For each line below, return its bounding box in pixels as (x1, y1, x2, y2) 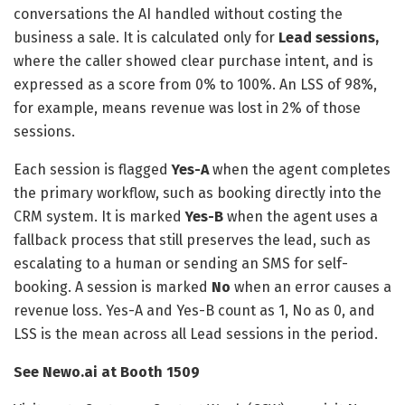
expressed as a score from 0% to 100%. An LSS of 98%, (14, 75, 377, 93)
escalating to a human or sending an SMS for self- (14, 254, 348, 272)
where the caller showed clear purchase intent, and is (14, 52, 373, 70)
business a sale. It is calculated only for (14, 28, 278, 46)
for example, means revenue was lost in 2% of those (14, 99, 361, 117)
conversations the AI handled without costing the (14, 5, 343, 23)
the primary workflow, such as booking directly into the (14, 184, 381, 202)
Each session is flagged (14, 160, 172, 178)
